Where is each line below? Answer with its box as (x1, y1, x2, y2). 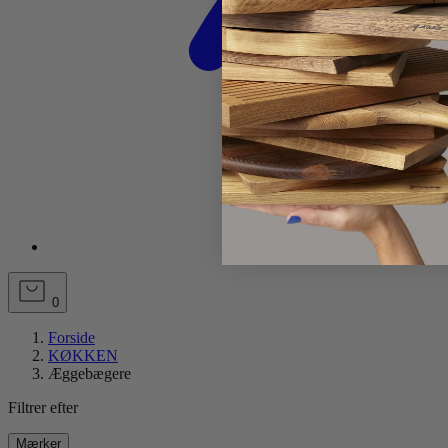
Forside (48, 329, 95, 346)
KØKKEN (48, 347, 118, 364)
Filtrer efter (8, 399, 78, 416)
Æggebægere (48, 365, 131, 382)
